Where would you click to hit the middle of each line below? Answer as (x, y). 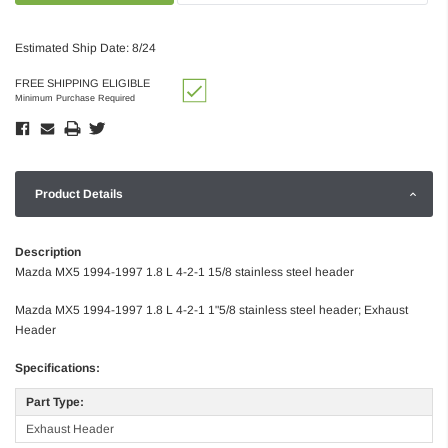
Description (48, 251)
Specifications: (57, 367)
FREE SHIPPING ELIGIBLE (82, 82)
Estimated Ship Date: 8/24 (85, 47)
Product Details (79, 193)
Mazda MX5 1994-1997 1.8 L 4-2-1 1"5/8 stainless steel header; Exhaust (211, 309)
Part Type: (55, 401)
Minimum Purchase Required (75, 97)
